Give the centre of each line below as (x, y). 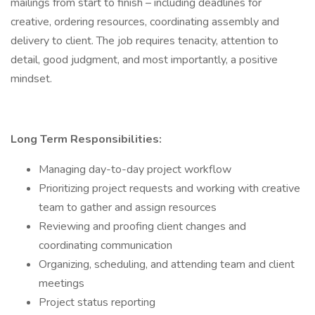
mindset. (31, 79)
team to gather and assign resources (128, 207)
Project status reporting (97, 302)
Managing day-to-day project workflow (135, 169)
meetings (62, 283)
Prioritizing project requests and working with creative (169, 188)
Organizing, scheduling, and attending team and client (167, 264)
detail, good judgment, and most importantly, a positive (144, 60)
